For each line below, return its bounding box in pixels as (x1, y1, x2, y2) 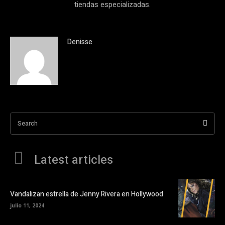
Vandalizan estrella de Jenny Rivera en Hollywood (10, 188, 163, 199)
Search (18, 118, 38, 128)
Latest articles (34, 151, 113, 169)
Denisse (67, 36, 92, 47)
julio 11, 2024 (10, 201, 44, 209)
